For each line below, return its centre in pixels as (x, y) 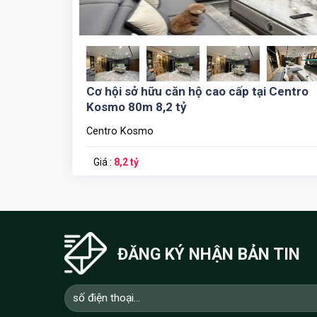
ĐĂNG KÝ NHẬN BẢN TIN (208, 254)
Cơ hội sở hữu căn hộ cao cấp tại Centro (197, 92)
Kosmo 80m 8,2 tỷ (136, 107)
